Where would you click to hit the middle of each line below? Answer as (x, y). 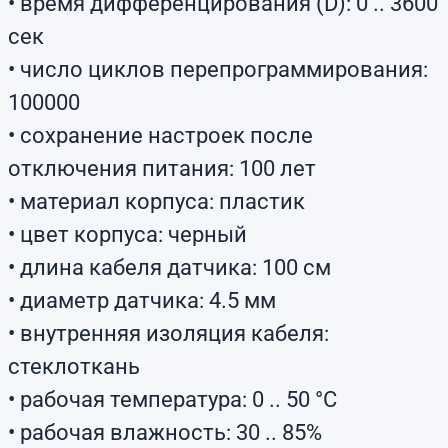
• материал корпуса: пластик (156, 201)
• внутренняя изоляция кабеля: (168, 333)
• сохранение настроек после (160, 135)
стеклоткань (74, 366)
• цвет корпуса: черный (127, 234)
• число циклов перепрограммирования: (218, 69)
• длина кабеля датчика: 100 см (169, 267)
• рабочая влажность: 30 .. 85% (165, 432)
